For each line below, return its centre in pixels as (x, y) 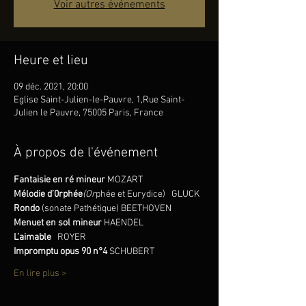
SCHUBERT (132, 252)
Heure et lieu (51, 61)
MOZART (125, 180)
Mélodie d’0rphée (48, 194)
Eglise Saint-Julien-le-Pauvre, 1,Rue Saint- (99, 100)
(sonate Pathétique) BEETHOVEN (107, 209)
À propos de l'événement (86, 153)
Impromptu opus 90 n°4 (61, 252)
